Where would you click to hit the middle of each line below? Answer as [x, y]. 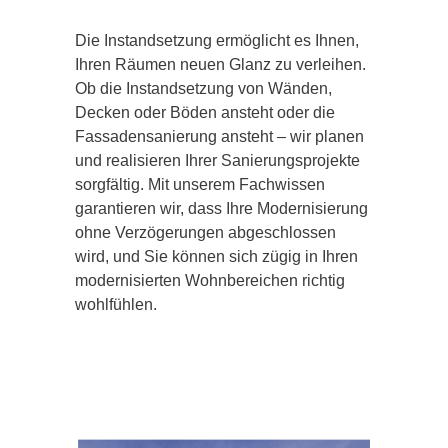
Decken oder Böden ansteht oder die [205, 113]
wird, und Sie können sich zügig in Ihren [216, 257]
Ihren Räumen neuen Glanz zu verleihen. [220, 65]
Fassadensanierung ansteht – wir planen [219, 137]
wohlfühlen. [116, 305]
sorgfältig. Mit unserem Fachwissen [200, 185]
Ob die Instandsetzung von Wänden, [203, 89]
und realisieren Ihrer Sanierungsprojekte [217, 161]
